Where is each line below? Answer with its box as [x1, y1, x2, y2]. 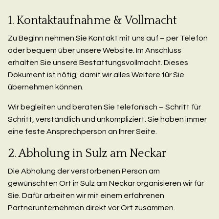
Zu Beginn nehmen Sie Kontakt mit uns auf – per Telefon [8, 34, 208, 42]
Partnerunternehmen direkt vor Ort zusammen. [8, 203, 175, 212]
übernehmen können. [8, 83, 84, 91]
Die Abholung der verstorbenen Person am [8, 167, 160, 175]
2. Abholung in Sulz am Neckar [8, 147, 167, 160]
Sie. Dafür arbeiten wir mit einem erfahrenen [8, 191, 164, 199]
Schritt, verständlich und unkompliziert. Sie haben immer [8, 115, 207, 123]
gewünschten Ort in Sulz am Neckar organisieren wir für [8, 179, 204, 187]
